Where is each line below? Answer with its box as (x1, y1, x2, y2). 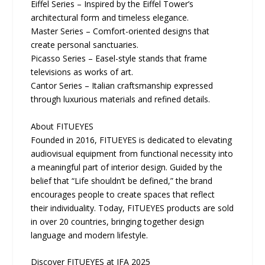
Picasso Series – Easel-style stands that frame (31, 53, 208, 64)
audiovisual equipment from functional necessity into (31, 147, 234, 159)
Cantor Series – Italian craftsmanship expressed (31, 80, 214, 92)
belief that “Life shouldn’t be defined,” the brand (31, 174, 213, 186)
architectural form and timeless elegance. (31, 12, 189, 24)
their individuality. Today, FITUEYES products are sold (31, 202, 234, 214)
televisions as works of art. (31, 66, 134, 78)
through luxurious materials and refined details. (31, 93, 211, 105)
